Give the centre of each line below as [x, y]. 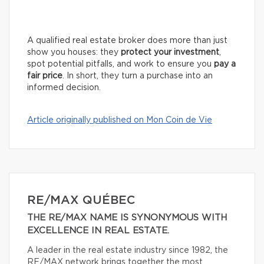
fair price [45, 76]
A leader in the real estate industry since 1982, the [128, 251]
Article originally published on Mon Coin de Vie [120, 121]
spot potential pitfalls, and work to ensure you [121, 65]
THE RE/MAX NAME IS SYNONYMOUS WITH [127, 218]
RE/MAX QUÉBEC [81, 201]
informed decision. [64, 88]
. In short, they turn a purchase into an [138, 76]
